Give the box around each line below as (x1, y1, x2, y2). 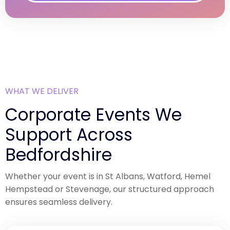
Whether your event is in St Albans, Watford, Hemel (5, 170, 210, 182)
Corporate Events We (5, 102, 182, 127)
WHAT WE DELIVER (5, 85, 79, 97)
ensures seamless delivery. (5, 196, 112, 208)
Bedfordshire (5, 142, 112, 167)
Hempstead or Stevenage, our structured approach (5, 183, 214, 195)
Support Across (5, 122, 132, 147)
